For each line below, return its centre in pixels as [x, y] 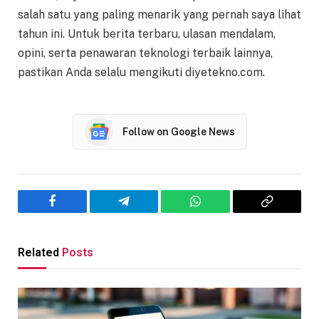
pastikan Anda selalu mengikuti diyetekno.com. [141, 73]
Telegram [147, 212]
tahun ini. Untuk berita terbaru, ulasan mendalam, [147, 34]
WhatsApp [221, 212]
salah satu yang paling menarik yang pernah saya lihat [159, 15]
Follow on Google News [178, 131]
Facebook [76, 212]
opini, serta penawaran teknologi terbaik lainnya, [145, 53]
